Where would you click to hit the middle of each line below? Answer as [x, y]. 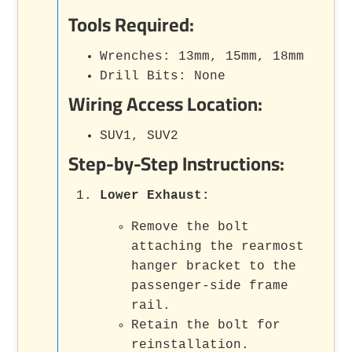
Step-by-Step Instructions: [177, 163]
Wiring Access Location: [166, 104]
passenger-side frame [210, 286]
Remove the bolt [191, 227]
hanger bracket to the [214, 266]
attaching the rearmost [218, 246]
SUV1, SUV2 [139, 136]
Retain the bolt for [206, 325]
